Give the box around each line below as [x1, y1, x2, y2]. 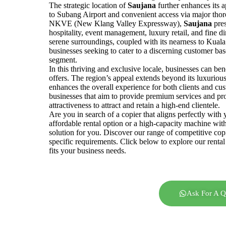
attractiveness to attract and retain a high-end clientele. [49, 101, 220, 109]
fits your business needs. [49, 146, 127, 155]
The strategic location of [49, 1, 128, 10]
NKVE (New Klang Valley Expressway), [49, 19, 184, 28]
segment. [49, 55, 78, 64]
